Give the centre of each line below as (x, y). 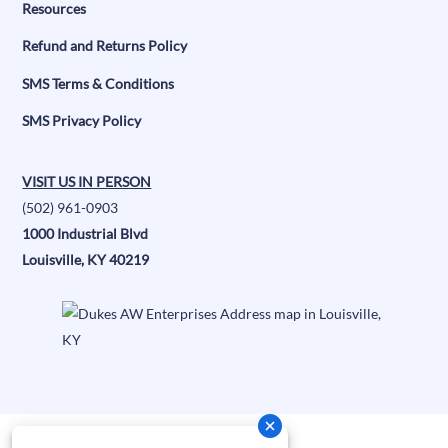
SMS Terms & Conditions (98, 83)
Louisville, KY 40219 (86, 259)
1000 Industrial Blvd (85, 233)
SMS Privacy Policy (82, 121)
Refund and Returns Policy (105, 46)
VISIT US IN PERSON (87, 181)
